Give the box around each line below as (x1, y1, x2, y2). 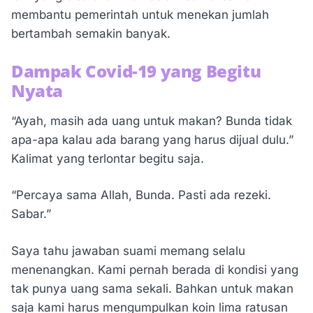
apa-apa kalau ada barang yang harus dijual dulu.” (11, 132, 293, 147)
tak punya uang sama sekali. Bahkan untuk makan (11, 281, 293, 296)
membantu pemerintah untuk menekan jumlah (11, 8, 269, 22)
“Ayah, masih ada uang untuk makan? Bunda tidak (11, 113, 292, 128)
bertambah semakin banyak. (11, 27, 170, 41)
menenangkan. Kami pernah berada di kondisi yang (11, 262, 298, 277)
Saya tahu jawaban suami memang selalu (11, 243, 245, 258)
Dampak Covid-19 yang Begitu (11, 59, 261, 82)
